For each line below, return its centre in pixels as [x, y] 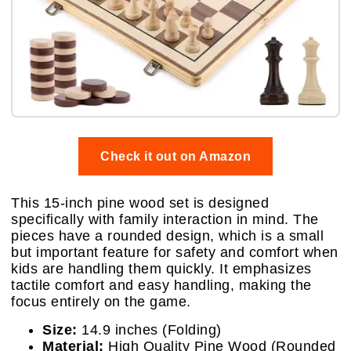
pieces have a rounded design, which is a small [167, 236]
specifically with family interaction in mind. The [165, 220]
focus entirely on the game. [101, 302]
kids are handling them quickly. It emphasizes [161, 269]
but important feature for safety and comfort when [175, 253]
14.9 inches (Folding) [149, 329]
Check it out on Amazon [175, 157]
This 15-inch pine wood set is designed [140, 203]
